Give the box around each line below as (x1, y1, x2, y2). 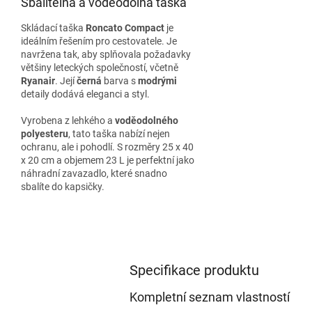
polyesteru (21, 128, 68, 139)
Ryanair (21, 75, 55, 86)
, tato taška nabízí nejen (68, 128, 170, 139)
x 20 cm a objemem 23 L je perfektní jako (21, 155, 194, 166)
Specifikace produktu (129, 262, 259, 279)
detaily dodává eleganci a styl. (21, 88, 150, 100)
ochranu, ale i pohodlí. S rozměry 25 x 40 (21, 141, 194, 153)
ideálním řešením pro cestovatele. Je (21, 36, 177, 47)
